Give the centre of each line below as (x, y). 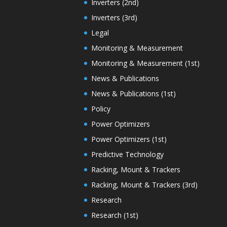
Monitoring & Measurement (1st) (145, 63)
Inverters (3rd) (114, 18)
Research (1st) (115, 215)
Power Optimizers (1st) (129, 139)
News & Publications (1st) (133, 94)
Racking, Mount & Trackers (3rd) (144, 185)
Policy (101, 109)
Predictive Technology (127, 155)
